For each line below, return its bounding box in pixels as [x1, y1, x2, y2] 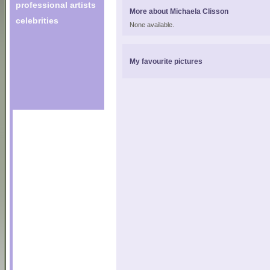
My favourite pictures [130, 57, 202, 65]
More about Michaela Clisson [130, 7, 228, 15]
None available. [130, 21, 174, 28]
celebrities [16, 16, 58, 25]
